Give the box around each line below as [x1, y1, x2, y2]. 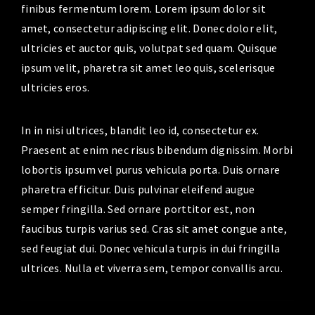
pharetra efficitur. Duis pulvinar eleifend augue [21, 181, 255, 196]
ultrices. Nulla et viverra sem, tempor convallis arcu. [21, 260, 283, 275]
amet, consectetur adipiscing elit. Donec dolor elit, [21, 20, 278, 35]
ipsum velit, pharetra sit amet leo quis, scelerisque [21, 60, 276, 75]
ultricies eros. [21, 79, 90, 94]
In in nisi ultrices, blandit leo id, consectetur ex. [21, 122, 259, 137]
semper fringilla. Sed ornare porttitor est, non [21, 201, 255, 216]
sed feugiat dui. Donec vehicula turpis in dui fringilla [21, 240, 281, 255]
